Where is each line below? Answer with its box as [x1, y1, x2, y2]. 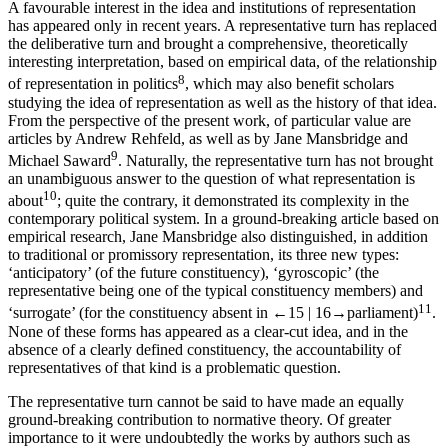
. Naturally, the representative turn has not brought [118, 151, 433, 169]
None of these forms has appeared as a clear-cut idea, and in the [8, 322, 408, 340]
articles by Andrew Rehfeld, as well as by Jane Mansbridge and [8, 129, 408, 147]
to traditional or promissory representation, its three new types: [8, 246, 399, 264]
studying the [8, 93, 89, 111]
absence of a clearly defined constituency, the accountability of [8, 340, 401, 358]
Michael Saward [8, 151, 111, 169]
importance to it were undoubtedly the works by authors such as [8, 428, 410, 446]
